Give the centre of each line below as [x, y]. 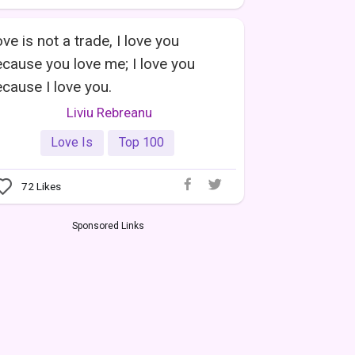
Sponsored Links [108, 226]
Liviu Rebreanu [109, 112]
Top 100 [141, 143]
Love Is [72, 143]
